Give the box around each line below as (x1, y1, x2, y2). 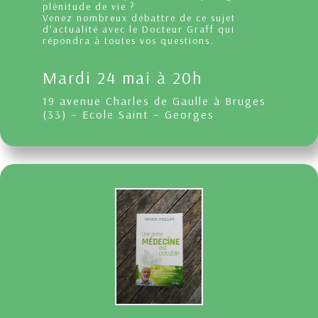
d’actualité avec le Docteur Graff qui (43, 23, 235, 36)
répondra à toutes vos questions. (43, 34, 214, 48)
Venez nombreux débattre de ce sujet (43, 11, 236, 25)
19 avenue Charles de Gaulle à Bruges (43, 94, 266, 109)
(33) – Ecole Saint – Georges (43, 107, 214, 122)
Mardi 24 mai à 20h (43, 67, 203, 89)
